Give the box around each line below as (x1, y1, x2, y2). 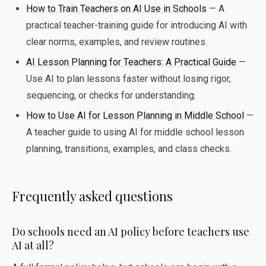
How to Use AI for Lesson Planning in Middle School (26, 110, 244, 121)
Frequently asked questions (12, 187, 173, 205)
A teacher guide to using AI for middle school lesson (26, 126, 244, 138)
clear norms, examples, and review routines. (26, 36, 207, 47)
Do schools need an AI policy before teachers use (12, 224, 249, 239)
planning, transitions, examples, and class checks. (26, 143, 232, 154)
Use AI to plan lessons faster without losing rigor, (26, 73, 231, 84)
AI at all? (12, 238, 54, 252)
